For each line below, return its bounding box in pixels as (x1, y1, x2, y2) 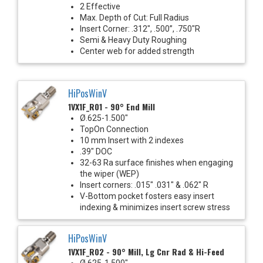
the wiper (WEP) (80, 168, 139, 178)
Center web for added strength (80, 46, 194, 56)
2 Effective (80, 1, 120, 11)
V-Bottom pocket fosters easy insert (80, 191, 214, 201)
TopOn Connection (80, 124, 149, 134)
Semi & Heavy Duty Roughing (80, 35, 187, 45)
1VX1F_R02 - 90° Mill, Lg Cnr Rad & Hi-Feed (68, 245, 224, 258)
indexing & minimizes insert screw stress (80, 202, 230, 212)
